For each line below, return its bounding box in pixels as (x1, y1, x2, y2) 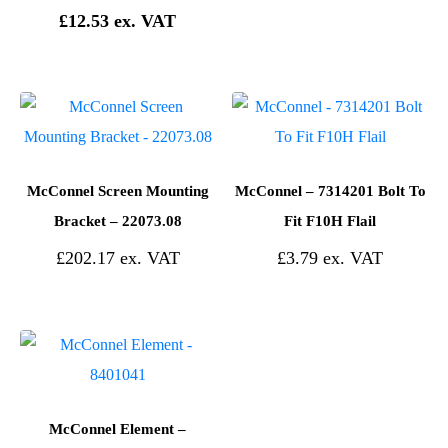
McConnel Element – (49, 420, 187, 437)
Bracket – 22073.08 (53, 212, 182, 229)
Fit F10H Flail (284, 212, 377, 229)
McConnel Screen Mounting (26, 182, 209, 199)
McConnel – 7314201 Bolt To (234, 182, 426, 199)
